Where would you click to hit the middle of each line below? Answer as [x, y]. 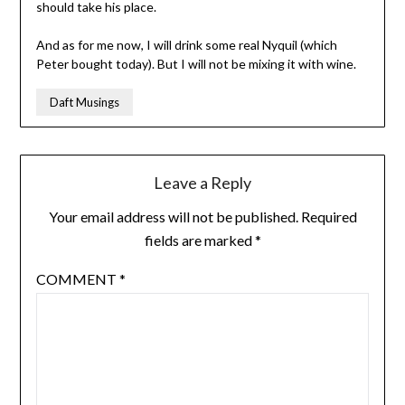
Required [329, 217]
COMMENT [77, 279]
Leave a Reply [202, 183]
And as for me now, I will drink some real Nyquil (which [186, 45]
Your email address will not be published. [173, 217]
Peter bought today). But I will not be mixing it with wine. [196, 64]
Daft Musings [84, 103]
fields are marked [199, 240]
